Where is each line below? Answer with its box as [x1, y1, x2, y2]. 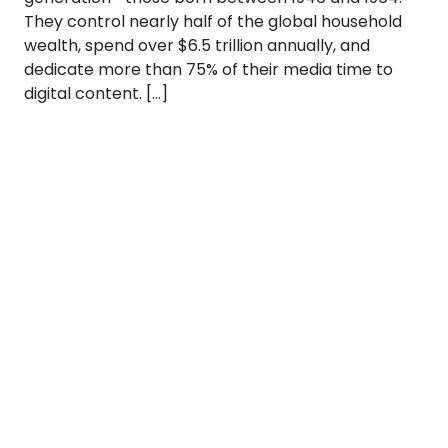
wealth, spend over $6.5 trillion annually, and [24, 34, 370, 57]
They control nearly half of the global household [24, 10, 402, 33]
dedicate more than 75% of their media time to [24, 58, 393, 81]
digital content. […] [24, 82, 168, 105]
